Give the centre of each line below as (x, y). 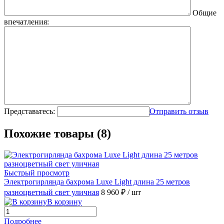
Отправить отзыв (179, 111)
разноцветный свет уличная (51, 192)
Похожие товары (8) (57, 133)
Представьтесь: (29, 111)
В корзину (64, 201)
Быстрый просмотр (37, 172)
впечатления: (26, 21)
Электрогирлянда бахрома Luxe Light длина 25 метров (97, 181)
